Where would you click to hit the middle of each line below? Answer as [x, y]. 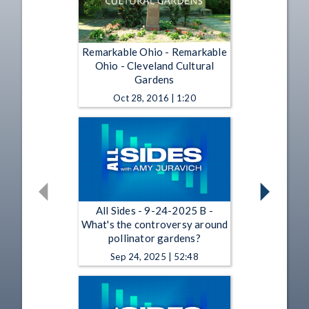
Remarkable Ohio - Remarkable [154, 51]
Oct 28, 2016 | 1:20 [154, 98]
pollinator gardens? [154, 238]
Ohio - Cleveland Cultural [154, 65]
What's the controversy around [154, 225]
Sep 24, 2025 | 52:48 [154, 257]
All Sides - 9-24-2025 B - [154, 211]
